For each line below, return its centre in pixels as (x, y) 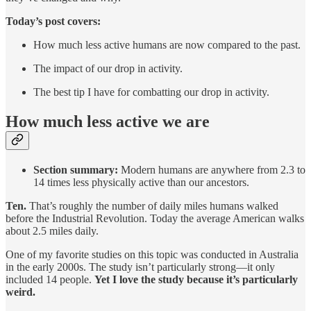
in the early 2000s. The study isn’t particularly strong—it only (140, 267)
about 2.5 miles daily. (52, 231)
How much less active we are (108, 122)
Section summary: (76, 170)
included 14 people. (50, 280)
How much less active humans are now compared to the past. (167, 45)
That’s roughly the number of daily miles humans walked (154, 206)
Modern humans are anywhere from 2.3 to (212, 170)
